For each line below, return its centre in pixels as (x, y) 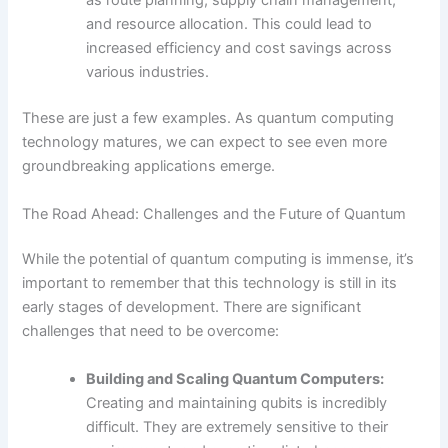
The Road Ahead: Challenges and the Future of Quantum (214, 213)
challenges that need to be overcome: (151, 331)
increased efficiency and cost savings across (239, 48)
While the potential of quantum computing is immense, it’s (218, 259)
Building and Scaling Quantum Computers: (235, 378)
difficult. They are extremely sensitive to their (237, 426)
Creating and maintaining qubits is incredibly (237, 402)
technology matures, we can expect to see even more (205, 142)
